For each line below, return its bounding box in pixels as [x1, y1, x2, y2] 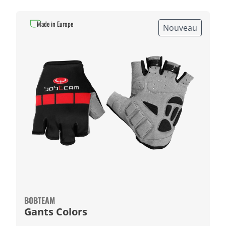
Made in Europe [37, 19, 73, 29]
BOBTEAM [24, 194, 55, 206]
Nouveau [163, 22, 197, 33]
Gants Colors [24, 205, 87, 218]
